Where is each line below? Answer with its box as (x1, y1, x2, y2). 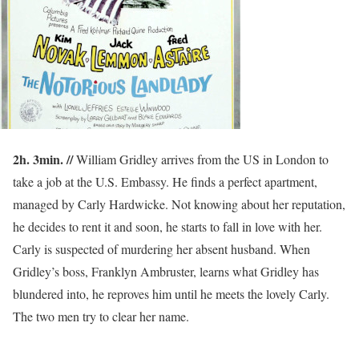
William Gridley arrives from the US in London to (73, 151, 329, 167)
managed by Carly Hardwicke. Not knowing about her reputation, (13, 196, 345, 212)
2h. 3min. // (13, 150, 73, 168)
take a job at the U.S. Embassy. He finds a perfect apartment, (13, 173, 317, 190)
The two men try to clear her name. (13, 308, 189, 325)
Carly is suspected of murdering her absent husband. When (13, 240, 310, 257)
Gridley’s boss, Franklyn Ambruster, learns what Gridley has (13, 263, 319, 280)
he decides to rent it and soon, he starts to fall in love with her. (13, 218, 322, 235)
